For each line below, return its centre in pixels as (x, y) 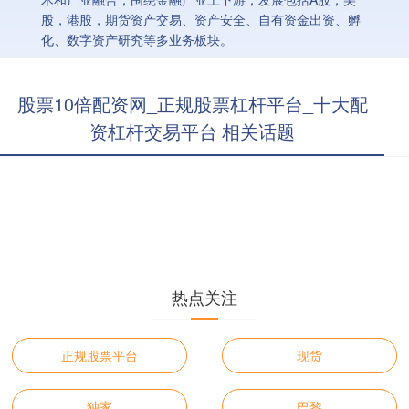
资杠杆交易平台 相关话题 (193, 131)
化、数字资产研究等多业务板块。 (136, 39)
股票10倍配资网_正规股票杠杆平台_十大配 (192, 104)
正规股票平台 (100, 355)
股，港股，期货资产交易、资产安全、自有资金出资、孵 (200, 19)
